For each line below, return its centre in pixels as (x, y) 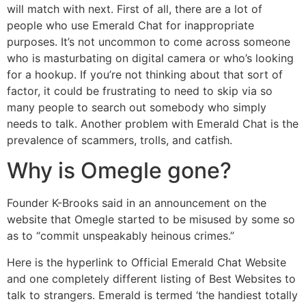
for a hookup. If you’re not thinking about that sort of (145, 74)
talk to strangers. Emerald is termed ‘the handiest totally (152, 295)
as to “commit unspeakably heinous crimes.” (121, 236)
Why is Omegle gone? (119, 171)
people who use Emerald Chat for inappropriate (130, 25)
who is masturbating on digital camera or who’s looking (150, 58)
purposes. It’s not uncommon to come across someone (149, 42)
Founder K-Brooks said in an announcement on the (137, 203)
